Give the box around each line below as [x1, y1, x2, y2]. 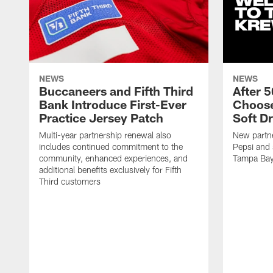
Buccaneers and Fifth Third [39, 83, 193, 99]
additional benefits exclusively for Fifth [39, 165, 182, 175]
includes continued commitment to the [39, 141, 183, 152]
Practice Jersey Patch [39, 110, 163, 126]
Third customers [39, 176, 101, 187]
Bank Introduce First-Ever [39, 97, 186, 112]
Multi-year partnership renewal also [39, 130, 171, 141]
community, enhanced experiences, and [39, 153, 188, 164]
